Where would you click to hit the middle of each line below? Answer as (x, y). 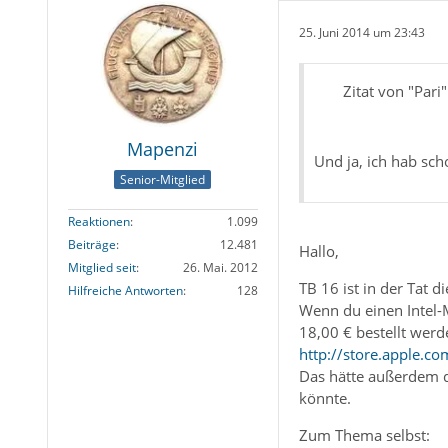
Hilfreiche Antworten (125, 290)
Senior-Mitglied (163, 179)
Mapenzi (163, 149)
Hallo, (318, 251)
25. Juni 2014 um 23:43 (361, 32)
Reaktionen (98, 221)
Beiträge (91, 244)
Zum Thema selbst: (364, 435)
